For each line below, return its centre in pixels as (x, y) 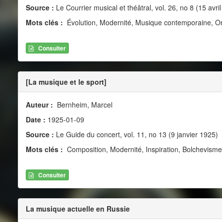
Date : (36, 119)
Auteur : (40, 104)
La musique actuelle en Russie (78, 209)
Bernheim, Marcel (83, 104)
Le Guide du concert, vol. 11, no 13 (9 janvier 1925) (136, 134)
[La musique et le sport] (66, 82)
